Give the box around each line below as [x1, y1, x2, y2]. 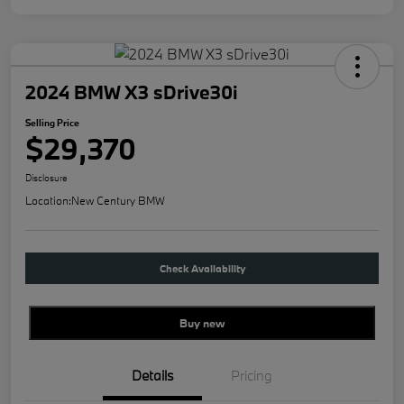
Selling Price [25, 116, 79, 130]
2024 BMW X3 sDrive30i [25, 79, 238, 106]
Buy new [179, 316, 225, 331]
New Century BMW [71, 193, 165, 208]
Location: [25, 193, 71, 208]
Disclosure [25, 171, 68, 185]
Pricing [231, 366, 272, 385]
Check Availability [159, 262, 245, 276]
